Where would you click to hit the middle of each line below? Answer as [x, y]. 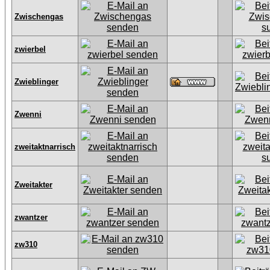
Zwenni [28, 114]
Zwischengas [39, 17]
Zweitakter [33, 185]
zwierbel [30, 49]
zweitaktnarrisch [45, 147]
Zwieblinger [36, 82]
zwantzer [31, 217]
